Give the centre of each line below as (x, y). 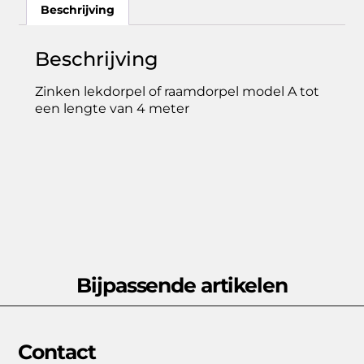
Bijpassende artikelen (182, 286)
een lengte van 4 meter (113, 109)
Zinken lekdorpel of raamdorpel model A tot (178, 92)
